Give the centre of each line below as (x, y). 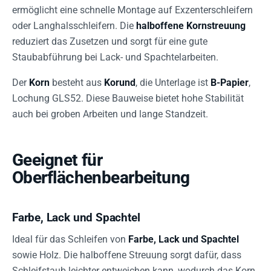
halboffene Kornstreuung (191, 26)
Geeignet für (57, 160)
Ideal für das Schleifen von (70, 240)
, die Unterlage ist (173, 83)
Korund (120, 83)
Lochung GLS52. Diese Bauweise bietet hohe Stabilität (128, 99)
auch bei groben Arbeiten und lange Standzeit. (110, 114)
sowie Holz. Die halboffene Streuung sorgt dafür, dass (127, 255)
